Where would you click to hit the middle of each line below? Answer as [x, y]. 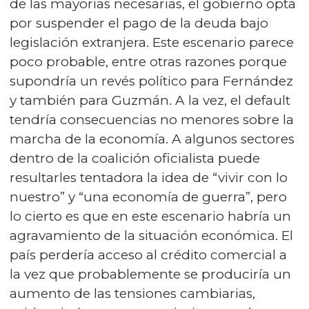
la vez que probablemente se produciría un [150, 274]
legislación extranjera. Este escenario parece [152, 42]
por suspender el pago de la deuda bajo [139, 23]
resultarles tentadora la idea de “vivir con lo [149, 178]
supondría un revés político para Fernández [151, 81]
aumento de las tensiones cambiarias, [132, 293]
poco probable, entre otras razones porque [148, 62]
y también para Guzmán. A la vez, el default [150, 100]
